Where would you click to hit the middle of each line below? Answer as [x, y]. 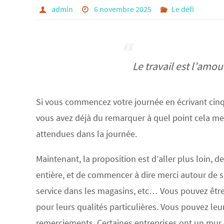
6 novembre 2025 [123, 9]
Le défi [183, 9]
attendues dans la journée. [86, 134]
